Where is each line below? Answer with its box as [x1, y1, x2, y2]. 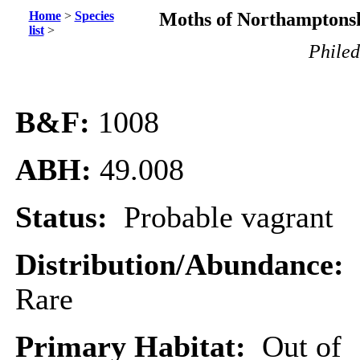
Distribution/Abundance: [15, 248, 352, 281]
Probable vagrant [124, 201, 333, 234]
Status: [15, 201, 124, 234]
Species [74, 9, 114, 22]
